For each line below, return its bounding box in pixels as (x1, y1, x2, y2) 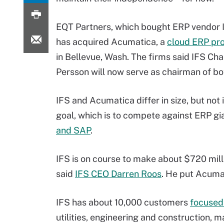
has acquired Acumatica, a (56, 36, 167, 47)
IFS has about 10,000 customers (56, 197, 190, 207)
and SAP (56, 125, 90, 135)
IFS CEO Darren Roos (75, 168, 161, 179)
